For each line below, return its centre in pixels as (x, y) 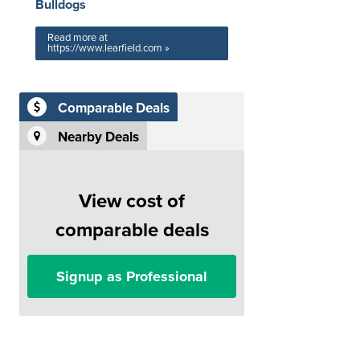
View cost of (132, 201)
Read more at (78, 38)
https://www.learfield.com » (108, 48)
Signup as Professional (132, 276)
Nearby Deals (98, 137)
